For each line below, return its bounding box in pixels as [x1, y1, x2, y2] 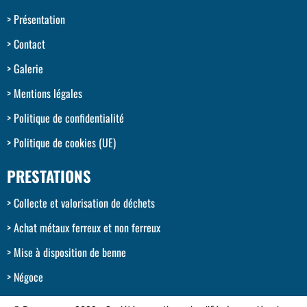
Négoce [14, 268, 43, 285]
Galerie [14, 60, 43, 77]
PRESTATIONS [7, 164, 91, 187]
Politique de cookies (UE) [14, 134, 116, 151]
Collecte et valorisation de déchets [14, 194, 155, 211]
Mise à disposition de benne [14, 243, 126, 260]
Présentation [14, 10, 65, 27]
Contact [14, 35, 45, 52]
